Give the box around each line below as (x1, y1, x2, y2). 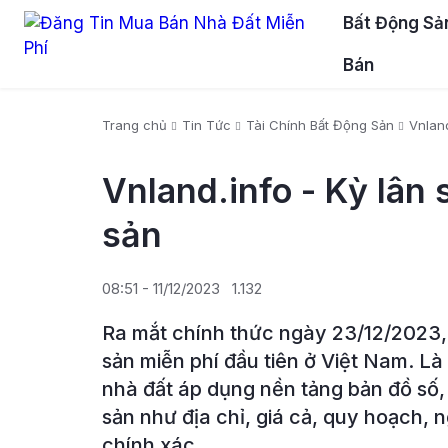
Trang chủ (102, 117, 167, 133)
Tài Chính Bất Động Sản (246, 117, 394, 133)
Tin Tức (182, 117, 231, 133)
